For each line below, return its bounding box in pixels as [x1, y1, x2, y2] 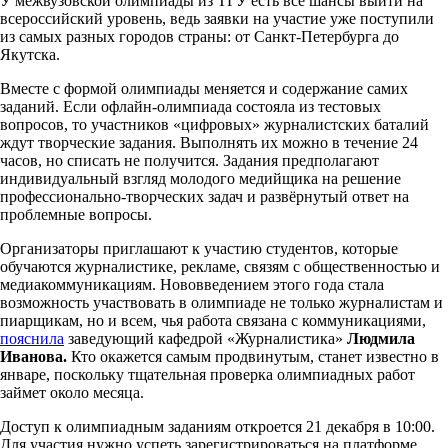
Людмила [347, 329, 415, 347]
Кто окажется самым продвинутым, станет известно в [67, 347, 439, 365]
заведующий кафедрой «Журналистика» [64, 329, 347, 347]
